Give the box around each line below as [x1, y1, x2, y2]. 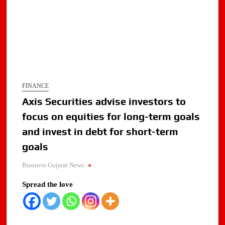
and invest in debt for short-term [22, 126, 179, 138]
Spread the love [22, 180, 73, 189]
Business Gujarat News [22, 161, 84, 169]
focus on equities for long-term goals [22, 110, 200, 123]
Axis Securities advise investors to [22, 95, 186, 107]
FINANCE [22, 82, 49, 90]
